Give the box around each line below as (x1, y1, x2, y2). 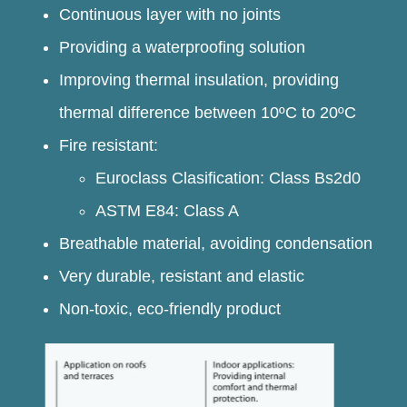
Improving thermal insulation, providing (59, 70, 339, 89)
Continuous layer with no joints (59, 5, 281, 24)
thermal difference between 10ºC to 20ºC (59, 103, 356, 122)
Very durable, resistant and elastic (59, 266, 304, 285)
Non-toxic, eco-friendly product (59, 299, 281, 318)
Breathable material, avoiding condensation (59, 233, 372, 253)
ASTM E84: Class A (95, 201, 239, 220)
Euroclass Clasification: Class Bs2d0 (95, 168, 361, 187)
